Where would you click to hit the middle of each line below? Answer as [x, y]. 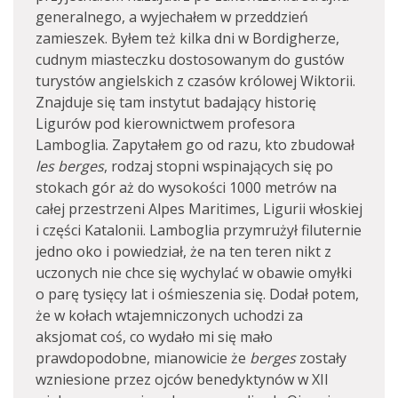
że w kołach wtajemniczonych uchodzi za [169, 316]
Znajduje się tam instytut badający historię [176, 103]
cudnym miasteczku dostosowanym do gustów [190, 60]
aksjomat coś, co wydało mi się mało [154, 337]
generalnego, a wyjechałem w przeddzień [172, 17]
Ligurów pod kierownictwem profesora [165, 124]
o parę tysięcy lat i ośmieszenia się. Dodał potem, [197, 295]
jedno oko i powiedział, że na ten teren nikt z [183, 252]
